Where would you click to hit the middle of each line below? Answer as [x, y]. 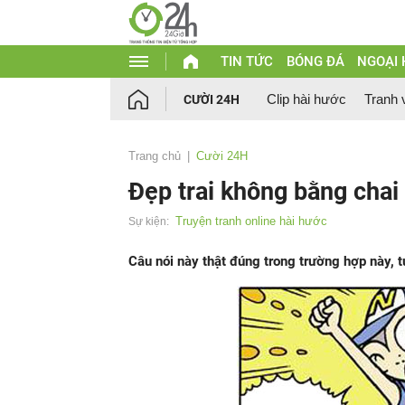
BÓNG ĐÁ [315, 61]
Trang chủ [155, 156]
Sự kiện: [149, 221]
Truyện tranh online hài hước [251, 221]
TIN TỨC [246, 61]
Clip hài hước [306, 99]
